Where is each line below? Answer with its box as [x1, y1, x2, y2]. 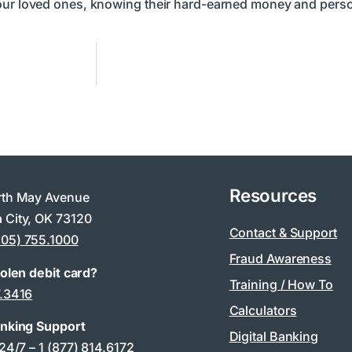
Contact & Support [229, 225, 337, 241]
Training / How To [229, 277, 333, 293]
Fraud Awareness [229, 251, 332, 267]
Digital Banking [229, 328, 319, 345]
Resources [229, 185, 317, 207]
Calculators [229, 302, 297, 319]
